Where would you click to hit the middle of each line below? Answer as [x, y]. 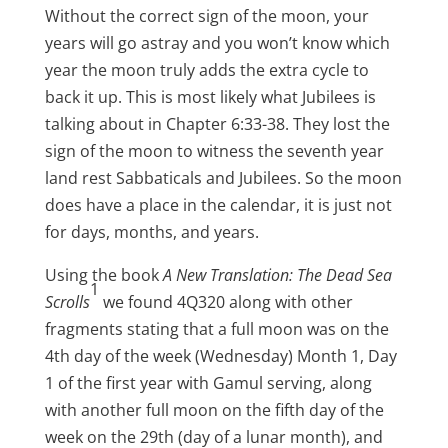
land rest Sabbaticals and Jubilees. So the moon [223, 177]
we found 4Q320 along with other [225, 301]
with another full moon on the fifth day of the [214, 409]
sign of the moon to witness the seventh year [214, 150]
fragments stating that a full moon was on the [216, 328]
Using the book [103, 274]
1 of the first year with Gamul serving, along [208, 382]
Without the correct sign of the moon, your [206, 15]
